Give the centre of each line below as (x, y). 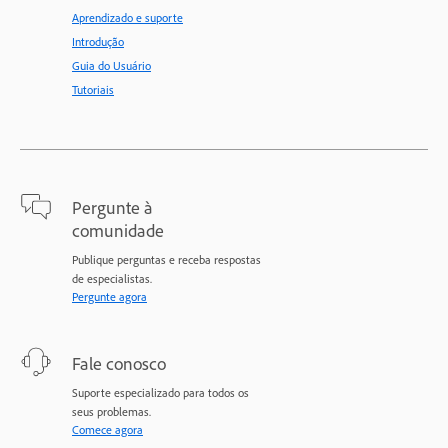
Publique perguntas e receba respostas (166, 259)
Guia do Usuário (111, 65)
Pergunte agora (109, 296)
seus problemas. (111, 411)
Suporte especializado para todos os (160, 392)
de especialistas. (112, 278)
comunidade (118, 229)
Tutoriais (93, 89)
